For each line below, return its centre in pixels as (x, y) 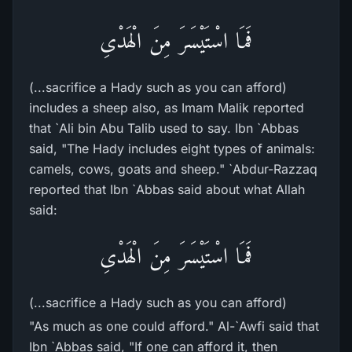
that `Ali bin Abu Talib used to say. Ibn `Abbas (164, 128)
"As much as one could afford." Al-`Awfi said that (174, 326)
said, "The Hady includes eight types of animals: (172, 148)
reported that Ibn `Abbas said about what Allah (167, 189)
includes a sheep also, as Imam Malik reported (167, 108)
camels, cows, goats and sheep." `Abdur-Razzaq (173, 169)
